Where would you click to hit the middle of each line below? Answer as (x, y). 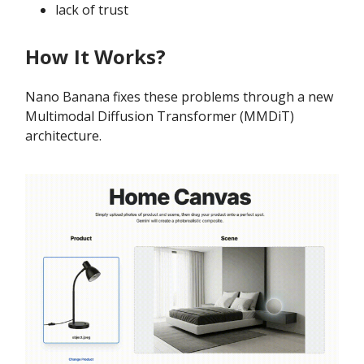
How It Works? (95, 56)
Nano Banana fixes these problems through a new (179, 96)
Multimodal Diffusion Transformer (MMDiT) (160, 116)
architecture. (63, 135)
